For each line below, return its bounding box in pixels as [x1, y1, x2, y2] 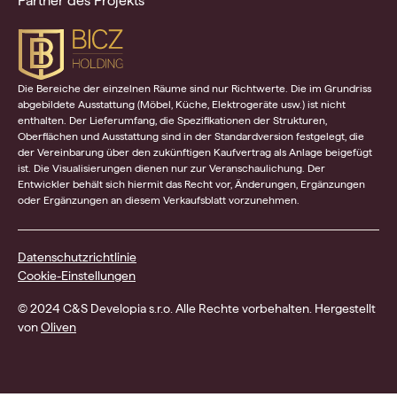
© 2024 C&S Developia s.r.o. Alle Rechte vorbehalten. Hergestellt [18, 301, 376, 316]
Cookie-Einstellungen [18, 269, 136, 284]
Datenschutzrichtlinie [18, 250, 136, 265]
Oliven [41, 320, 76, 335]
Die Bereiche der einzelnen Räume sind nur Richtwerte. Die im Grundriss [18, 82, 371, 96]
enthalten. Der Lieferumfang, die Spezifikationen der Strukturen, [18, 114, 327, 128]
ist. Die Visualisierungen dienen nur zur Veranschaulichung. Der [18, 162, 325, 175]
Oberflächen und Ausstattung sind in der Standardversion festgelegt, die [18, 130, 364, 144]
